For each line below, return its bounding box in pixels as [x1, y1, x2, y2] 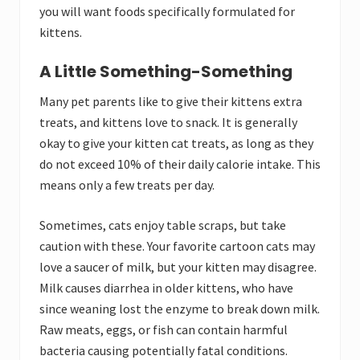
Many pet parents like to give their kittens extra [39, 93, 302, 110]
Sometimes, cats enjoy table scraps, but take [39, 217, 286, 234]
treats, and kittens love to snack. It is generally [39, 114, 297, 131]
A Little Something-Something [39, 60, 292, 84]
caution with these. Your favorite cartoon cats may [39, 238, 315, 255]
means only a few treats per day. [39, 177, 215, 194]
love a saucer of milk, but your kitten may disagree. [39, 259, 317, 276]
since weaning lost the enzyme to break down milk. [39, 301, 320, 317]
